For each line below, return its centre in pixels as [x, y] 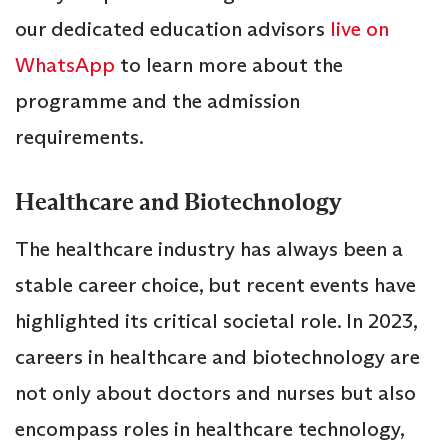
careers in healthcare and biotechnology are [217, 357]
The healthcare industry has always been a [209, 249]
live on [359, 29]
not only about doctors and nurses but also [215, 393]
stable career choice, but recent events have [215, 285]
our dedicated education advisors [172, 29]
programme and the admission [157, 101]
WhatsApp [65, 65]
